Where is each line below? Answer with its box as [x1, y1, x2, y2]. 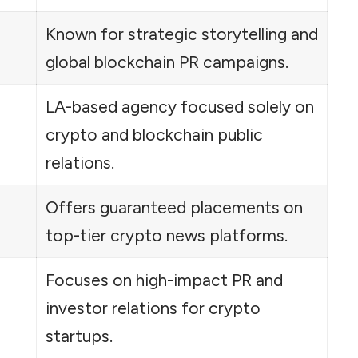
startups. [45, 325, 113, 346]
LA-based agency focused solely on [45, 96, 314, 117]
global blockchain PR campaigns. [45, 51, 288, 72]
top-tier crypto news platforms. [45, 225, 288, 245]
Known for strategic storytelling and [45, 23, 318, 44]
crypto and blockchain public [45, 124, 263, 145]
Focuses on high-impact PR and [45, 269, 283, 290]
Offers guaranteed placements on [45, 197, 303, 217]
